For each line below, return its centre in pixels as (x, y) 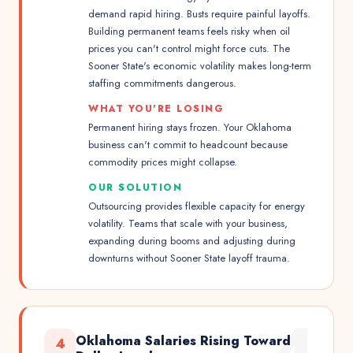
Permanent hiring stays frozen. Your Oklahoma (190, 127)
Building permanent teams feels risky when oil (189, 31)
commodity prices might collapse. (163, 162)
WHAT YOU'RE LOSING (156, 109)
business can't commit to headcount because (188, 145)
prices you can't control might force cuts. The (189, 48)
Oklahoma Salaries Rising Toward (183, 341)
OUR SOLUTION (135, 188)
